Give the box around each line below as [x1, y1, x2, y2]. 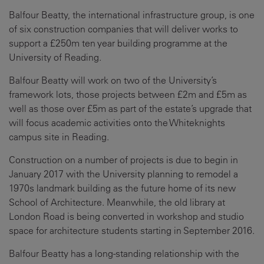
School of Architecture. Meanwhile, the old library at [9, 196, 225, 208]
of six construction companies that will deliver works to [9, 23, 238, 35]
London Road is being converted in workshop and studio [9, 210, 244, 222]
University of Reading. [9, 51, 101, 63]
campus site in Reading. [9, 131, 109, 143]
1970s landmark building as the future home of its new [9, 182, 236, 194]
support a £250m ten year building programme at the [9, 37, 227, 49]
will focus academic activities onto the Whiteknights [9, 117, 225, 128]
